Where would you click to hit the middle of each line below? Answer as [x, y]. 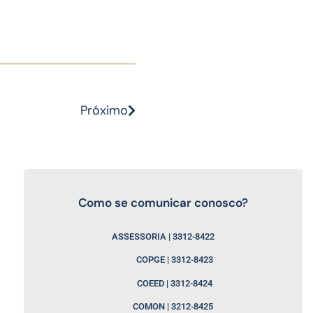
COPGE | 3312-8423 [163, 260]
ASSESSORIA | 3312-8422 [163, 237]
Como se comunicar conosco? [163, 203]
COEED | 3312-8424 [163, 283]
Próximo [104, 111]
